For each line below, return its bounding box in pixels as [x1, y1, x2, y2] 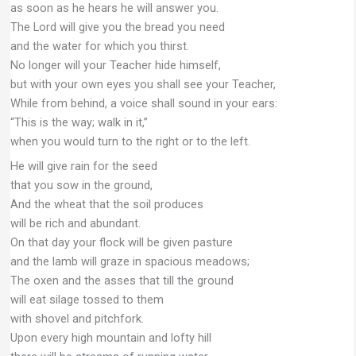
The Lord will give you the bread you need [10, 19, 225, 34]
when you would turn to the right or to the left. [10, 133, 250, 149]
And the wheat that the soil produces [10, 196, 203, 211]
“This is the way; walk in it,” [10, 114, 148, 130]
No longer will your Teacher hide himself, [10, 57, 221, 72]
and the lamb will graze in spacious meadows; [10, 253, 250, 269]
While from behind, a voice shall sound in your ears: [10, 95, 277, 110]
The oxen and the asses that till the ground [10, 273, 234, 288]
